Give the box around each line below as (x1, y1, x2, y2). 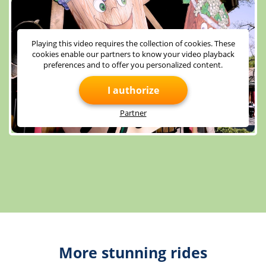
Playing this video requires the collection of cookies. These (31, 38, 235, 49)
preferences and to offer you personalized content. (43, 59, 223, 71)
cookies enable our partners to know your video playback (31, 49, 235, 60)
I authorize (107, 84, 159, 97)
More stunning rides (59, 242, 207, 263)
